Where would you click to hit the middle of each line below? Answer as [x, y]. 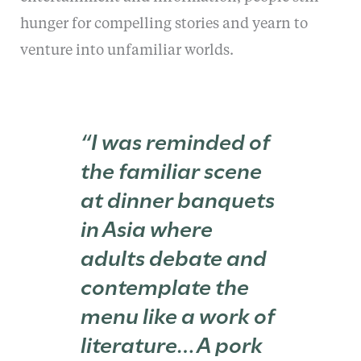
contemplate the [165, 284]
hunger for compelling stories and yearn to [164, 24]
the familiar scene [172, 168]
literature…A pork [172, 342]
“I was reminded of [176, 139]
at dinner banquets [178, 197]
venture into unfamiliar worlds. [127, 50]
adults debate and [174, 255]
